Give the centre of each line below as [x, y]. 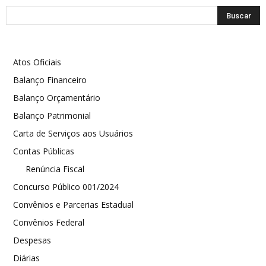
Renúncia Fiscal [55, 169]
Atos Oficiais [37, 62]
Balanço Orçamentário [57, 98]
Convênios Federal [49, 222]
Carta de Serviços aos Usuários [73, 133]
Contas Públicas [44, 151]
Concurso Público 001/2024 [66, 187]
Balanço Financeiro [50, 80]
